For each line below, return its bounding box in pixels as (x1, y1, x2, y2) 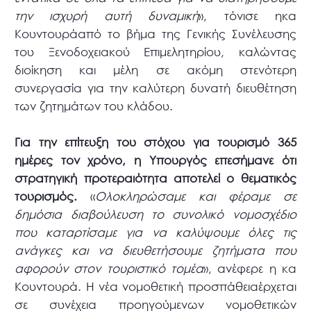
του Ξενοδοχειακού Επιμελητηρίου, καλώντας (15, 44, 296, 60)
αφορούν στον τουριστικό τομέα (15, 261, 203, 276)
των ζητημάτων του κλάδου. (15, 99, 174, 114)
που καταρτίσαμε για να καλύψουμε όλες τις (15, 225, 296, 240)
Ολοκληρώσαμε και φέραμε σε (95, 189, 296, 204)
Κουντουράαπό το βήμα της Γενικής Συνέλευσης (15, 26, 296, 42)
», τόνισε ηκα (199, 8, 296, 24)
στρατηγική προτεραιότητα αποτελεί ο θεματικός (15, 171, 296, 186)
